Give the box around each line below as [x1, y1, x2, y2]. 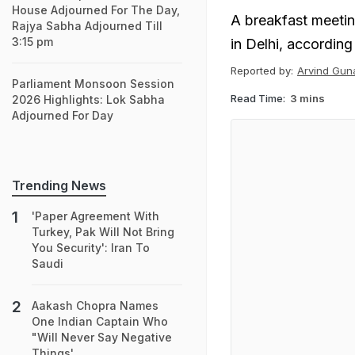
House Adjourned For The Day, [12, 3, 180, 17]
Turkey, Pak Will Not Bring [32, 225, 174, 239]
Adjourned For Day [12, 109, 113, 122]
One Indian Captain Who [32, 315, 168, 328]
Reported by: [231, 64, 293, 77]
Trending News [12, 177, 106, 193]
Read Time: [231, 91, 285, 105]
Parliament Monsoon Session [12, 77, 174, 90]
